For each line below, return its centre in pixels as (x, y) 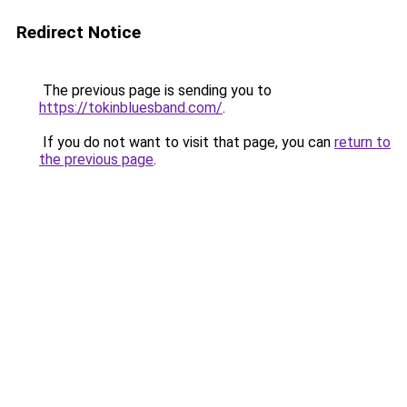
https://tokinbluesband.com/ (131, 108)
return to (362, 142)
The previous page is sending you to (155, 90)
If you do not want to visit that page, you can (187, 142)
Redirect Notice (79, 32)
